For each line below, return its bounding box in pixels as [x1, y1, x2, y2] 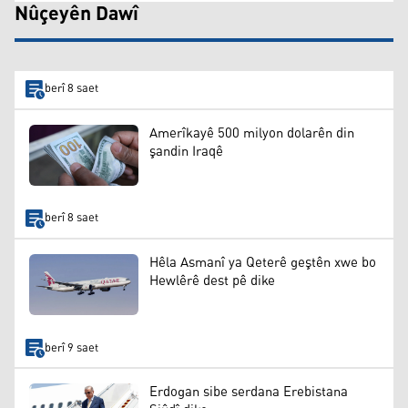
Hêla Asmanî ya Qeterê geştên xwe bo [149, 249, 376, 276]
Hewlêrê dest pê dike [149, 267, 275, 294]
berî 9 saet [44, 336, 98, 360]
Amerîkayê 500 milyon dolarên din [149, 119, 354, 147]
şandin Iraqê [149, 138, 223, 165]
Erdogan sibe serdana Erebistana [149, 378, 348, 405]
